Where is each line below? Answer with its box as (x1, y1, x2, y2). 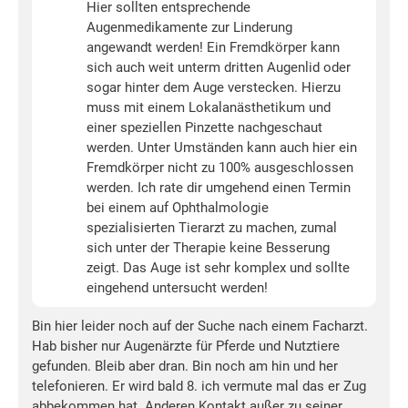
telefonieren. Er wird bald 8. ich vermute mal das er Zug (32, 378, 366, 395)
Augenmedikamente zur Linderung (87, 19, 292, 36)
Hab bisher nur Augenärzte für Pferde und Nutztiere (32, 338, 340, 355)
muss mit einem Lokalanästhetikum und (87, 99, 331, 117)
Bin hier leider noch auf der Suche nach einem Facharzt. (32, 318, 368, 335)
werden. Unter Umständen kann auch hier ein (87, 139, 357, 157)
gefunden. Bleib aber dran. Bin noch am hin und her (32, 358, 338, 375)
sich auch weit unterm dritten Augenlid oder (87, 59, 351, 76)
